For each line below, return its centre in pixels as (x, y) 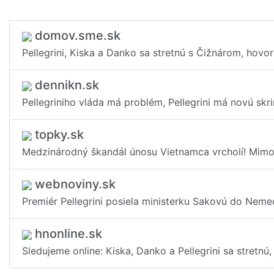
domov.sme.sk (76, 35)
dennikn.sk (65, 85)
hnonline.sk (67, 234)
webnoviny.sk (74, 184)
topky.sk (58, 135)
